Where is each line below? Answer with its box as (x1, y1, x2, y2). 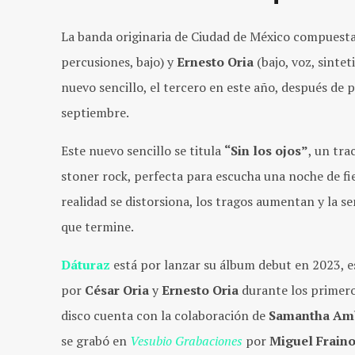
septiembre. (61, 103, 129, 121)
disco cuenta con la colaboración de (61, 306, 269, 324)
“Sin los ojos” (224, 141, 308, 159)
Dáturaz (61, 255, 110, 273)
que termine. (61, 217, 134, 235)
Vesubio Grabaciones (130, 331, 242, 349)
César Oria (85, 281, 149, 299)
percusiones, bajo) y (61, 52, 177, 71)
